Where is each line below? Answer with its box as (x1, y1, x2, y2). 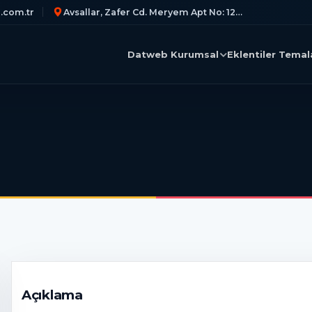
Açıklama (22, 286, 83, 303)
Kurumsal (170, 49, 219, 60)
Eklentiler (227, 49, 276, 60)
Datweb (127, 49, 168, 60)
